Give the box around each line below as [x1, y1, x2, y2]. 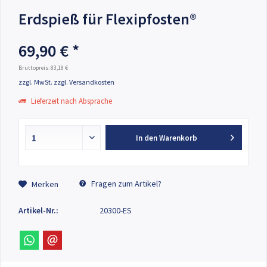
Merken [32, 179, 58, 190]
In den [135, 133, 157, 143]
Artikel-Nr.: [18, 205, 58, 216]
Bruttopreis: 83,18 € [18, 64, 68, 72]
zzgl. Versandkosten [54, 77, 114, 86]
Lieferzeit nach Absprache [29, 96, 112, 106]
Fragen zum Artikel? [89, 178, 162, 189]
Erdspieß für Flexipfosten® [18, 9, 197, 29]
